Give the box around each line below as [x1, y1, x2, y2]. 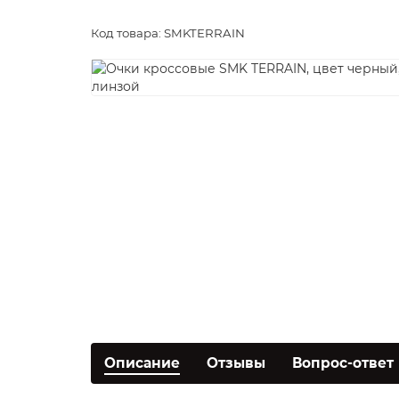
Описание [104, 354, 180, 371]
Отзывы [207, 354, 265, 371]
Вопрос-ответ [292, 354, 394, 371]
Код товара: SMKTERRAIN [91, 26, 245, 40]
